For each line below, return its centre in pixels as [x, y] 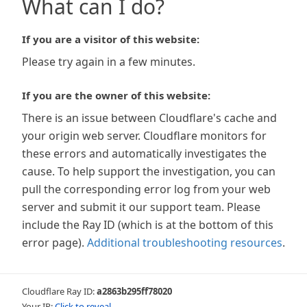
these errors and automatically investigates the [144, 153]
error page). [53, 243]
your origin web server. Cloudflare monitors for [144, 136]
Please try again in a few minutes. [109, 62]
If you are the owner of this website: [116, 95]
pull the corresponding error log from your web [146, 189]
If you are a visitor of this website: [111, 39]
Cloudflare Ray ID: [59, 291]
